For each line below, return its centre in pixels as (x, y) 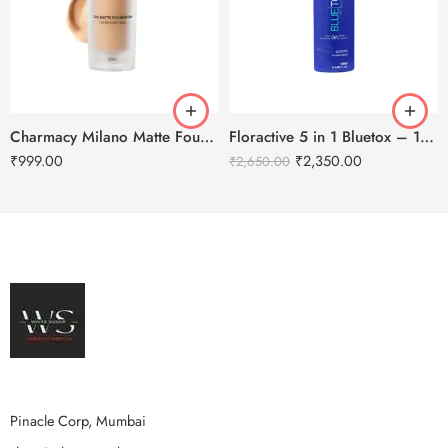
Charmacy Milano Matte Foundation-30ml (207, 137)
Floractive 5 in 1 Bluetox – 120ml (427, 137)
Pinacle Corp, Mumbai (78, 421)
